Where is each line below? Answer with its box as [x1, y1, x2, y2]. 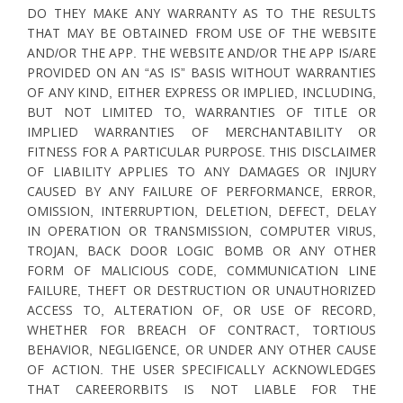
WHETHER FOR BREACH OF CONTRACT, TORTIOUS [27, 323, 376, 337]
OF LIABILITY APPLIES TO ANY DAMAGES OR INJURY [27, 165, 376, 179]
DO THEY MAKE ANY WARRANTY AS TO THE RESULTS [27, 6, 376, 21]
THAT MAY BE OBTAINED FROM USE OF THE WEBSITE [27, 26, 376, 40]
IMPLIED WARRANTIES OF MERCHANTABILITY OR [27, 125, 376, 139]
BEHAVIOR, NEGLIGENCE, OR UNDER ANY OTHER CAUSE [27, 343, 376, 357]
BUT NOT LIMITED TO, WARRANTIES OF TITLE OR [27, 105, 376, 120]
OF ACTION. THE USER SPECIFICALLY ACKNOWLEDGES [27, 363, 376, 377]
